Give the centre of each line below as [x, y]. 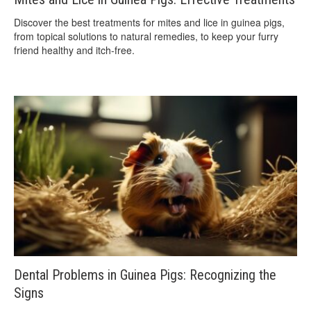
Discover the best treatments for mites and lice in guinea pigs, [149, 22]
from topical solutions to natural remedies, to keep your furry [146, 36]
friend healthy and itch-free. [74, 50]
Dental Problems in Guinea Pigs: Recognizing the [145, 275]
